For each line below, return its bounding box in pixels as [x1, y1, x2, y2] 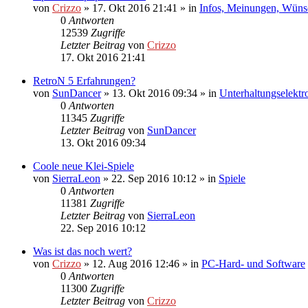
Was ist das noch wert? [33, 245, 132, 257]
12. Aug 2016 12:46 [92, 257, 179, 269]
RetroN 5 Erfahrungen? [33, 74, 135, 87]
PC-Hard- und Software [201, 257, 305, 269]
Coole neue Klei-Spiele [33, 159, 134, 172]
